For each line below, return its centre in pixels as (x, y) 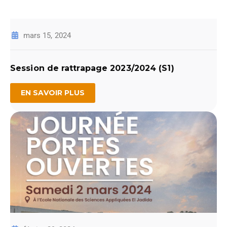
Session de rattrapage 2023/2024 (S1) (92, 68)
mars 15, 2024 (47, 35)
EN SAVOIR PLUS (53, 93)
